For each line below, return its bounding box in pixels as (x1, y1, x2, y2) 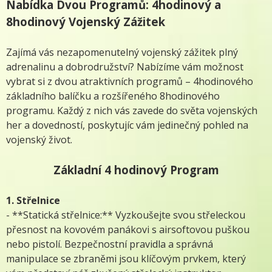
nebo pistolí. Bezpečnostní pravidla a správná (6, 237, 213, 251)
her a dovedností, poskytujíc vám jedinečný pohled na (6, 118, 248, 132)
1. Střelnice (6, 193, 60, 207)
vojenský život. (6, 132, 72, 146)
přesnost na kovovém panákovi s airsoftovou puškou (6, 222, 250, 236)
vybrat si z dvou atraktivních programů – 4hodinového (6, 74, 253, 88)
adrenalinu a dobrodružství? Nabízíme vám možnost (6, 59, 243, 73)
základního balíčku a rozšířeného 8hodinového (6, 89, 220, 103)
